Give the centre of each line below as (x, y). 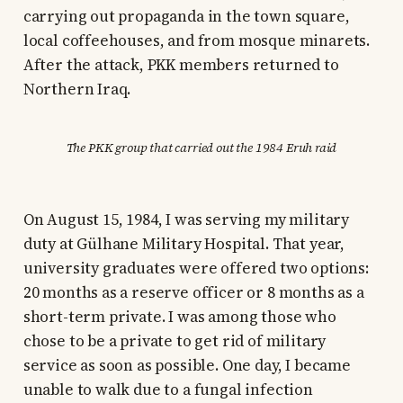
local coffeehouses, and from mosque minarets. (197, 41)
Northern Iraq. (77, 90)
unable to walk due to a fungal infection (168, 390)
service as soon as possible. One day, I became (187, 366)
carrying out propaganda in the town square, (186, 17)
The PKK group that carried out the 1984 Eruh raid (201, 148)
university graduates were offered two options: (196, 269)
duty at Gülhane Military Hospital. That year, (184, 244)
